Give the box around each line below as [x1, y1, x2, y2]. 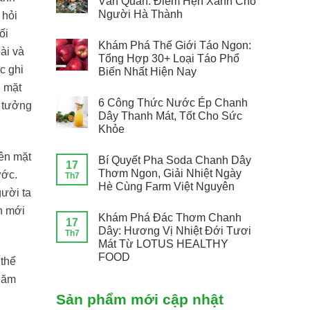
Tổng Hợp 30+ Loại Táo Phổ [98, 52, 239, 64]
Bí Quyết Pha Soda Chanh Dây [98, 154, 251, 166]
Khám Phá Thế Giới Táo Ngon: [98, 39, 251, 51]
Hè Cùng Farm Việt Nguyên [98, 180, 235, 192]
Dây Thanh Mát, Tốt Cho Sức [98, 109, 242, 122]
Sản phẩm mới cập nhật [56, 291, 224, 307]
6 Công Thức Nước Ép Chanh [98, 96, 248, 109]
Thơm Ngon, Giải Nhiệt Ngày [98, 167, 241, 179]
